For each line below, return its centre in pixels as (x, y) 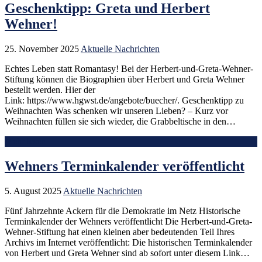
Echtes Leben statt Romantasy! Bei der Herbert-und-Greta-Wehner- (129, 68)
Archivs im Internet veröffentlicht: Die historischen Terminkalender (128, 242)
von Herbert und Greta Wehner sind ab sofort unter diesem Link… (127, 253)
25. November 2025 (42, 49)
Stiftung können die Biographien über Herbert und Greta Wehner (125, 79)
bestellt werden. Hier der (50, 89)
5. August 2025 (33, 191)
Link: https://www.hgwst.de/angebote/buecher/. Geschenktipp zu (124, 100)
